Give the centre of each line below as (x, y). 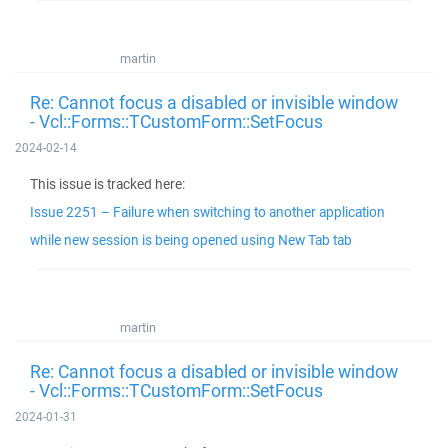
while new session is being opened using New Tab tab (191, 240)
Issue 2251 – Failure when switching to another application (207, 212)
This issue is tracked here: (107, 184)
